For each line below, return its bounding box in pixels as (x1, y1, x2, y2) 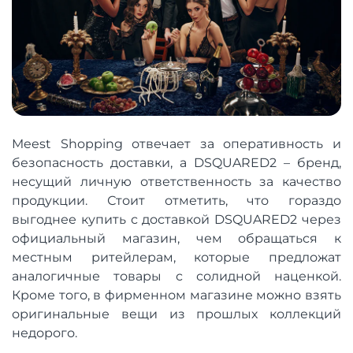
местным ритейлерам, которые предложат (12, 249, 341, 265)
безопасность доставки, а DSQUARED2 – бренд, (12, 154, 341, 170)
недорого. (12, 325, 77, 340)
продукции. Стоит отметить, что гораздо (12, 192, 341, 208)
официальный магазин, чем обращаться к (12, 230, 341, 246)
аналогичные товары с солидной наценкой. (12, 268, 341, 284)
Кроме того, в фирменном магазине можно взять (12, 287, 341, 303)
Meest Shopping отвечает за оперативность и (12, 136, 341, 151)
